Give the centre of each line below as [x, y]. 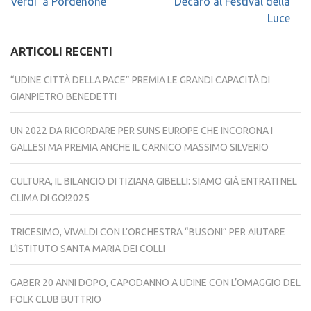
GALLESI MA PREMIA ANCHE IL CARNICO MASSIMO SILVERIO [140, 148]
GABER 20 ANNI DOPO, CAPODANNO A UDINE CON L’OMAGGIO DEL [155, 283]
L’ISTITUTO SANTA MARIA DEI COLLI [88, 249]
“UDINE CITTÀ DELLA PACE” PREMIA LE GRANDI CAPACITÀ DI [140, 80]
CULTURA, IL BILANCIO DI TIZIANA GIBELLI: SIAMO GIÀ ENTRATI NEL [154, 182]
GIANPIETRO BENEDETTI [64, 97]
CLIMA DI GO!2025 [50, 198]
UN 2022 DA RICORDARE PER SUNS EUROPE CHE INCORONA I [142, 131]
